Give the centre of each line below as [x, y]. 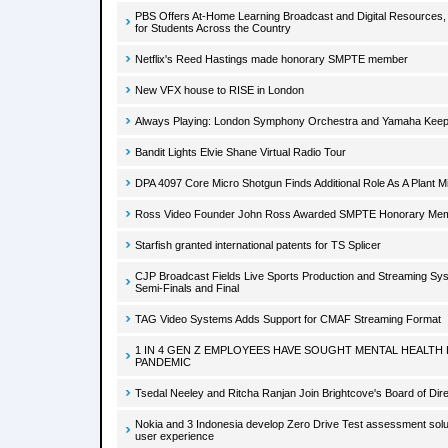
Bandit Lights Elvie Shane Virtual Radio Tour [240, 152]
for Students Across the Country [213, 28]
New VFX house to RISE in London [219, 90]
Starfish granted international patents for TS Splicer [258, 245]
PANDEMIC [163, 362]
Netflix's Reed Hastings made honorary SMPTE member [271, 59]
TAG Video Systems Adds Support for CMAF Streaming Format [288, 319]
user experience [174, 436]
